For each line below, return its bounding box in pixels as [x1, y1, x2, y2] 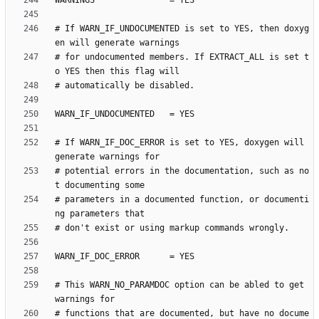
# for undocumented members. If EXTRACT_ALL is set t [55, 52, 309, 63]
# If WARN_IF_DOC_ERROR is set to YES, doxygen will [55, 137, 304, 148]
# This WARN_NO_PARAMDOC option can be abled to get [55, 280, 304, 291]
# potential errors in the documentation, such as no [55, 166, 309, 177]
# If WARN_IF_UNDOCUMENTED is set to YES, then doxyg [55, 23, 309, 34]
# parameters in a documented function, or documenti [55, 194, 309, 205]
